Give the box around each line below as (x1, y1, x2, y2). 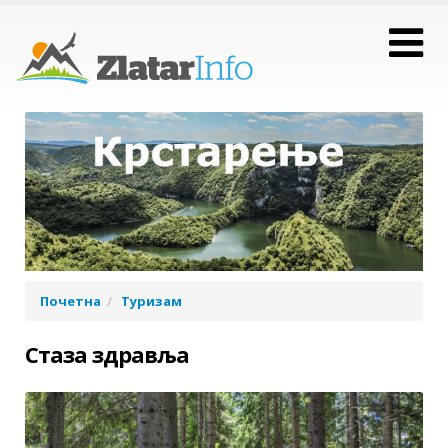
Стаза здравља (25, 339, 189, 370)
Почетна (40, 292, 101, 311)
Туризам (121, 292, 182, 311)
